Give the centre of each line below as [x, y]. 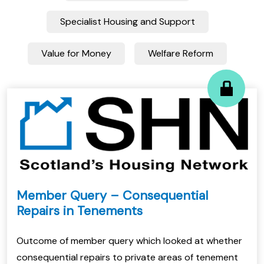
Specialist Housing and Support [127, 22]
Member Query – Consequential [112, 195]
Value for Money [76, 54]
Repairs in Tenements [80, 210]
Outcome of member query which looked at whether [129, 240]
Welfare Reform [181, 54]
